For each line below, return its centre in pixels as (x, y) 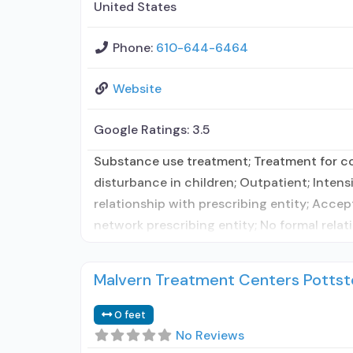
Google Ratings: (143, 130)
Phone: (134, 48)
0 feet (130, 315)
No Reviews (210, 335)
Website (137, 89)
